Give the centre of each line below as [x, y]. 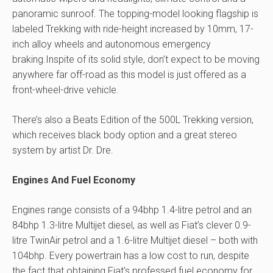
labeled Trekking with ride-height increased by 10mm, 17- [133, 29]
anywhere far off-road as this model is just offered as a [129, 75]
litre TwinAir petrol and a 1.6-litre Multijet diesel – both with [135, 240]
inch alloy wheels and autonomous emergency [112, 44]
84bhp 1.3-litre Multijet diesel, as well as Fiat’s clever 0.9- [132, 225]
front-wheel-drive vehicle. [66, 90]
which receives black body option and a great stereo [125, 135]
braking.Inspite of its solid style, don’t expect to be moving [136, 59]
